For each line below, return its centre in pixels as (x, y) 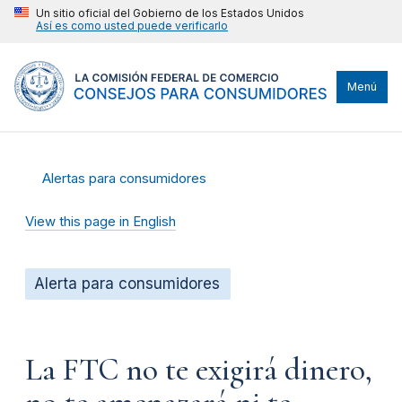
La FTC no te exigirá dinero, (199, 370)
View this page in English (100, 221)
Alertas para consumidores (125, 178)
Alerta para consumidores (127, 283)
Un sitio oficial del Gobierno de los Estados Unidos (170, 13)
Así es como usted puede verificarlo (132, 26)
